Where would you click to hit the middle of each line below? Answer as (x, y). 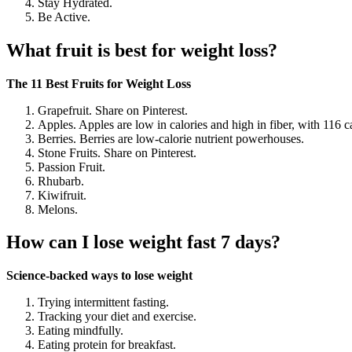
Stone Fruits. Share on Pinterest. (117, 152)
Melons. (58, 209)
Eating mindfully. (81, 331)
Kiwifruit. (62, 195)
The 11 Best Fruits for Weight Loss (99, 83)
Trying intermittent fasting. (103, 302)
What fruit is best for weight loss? (142, 50)
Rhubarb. (61, 181)
